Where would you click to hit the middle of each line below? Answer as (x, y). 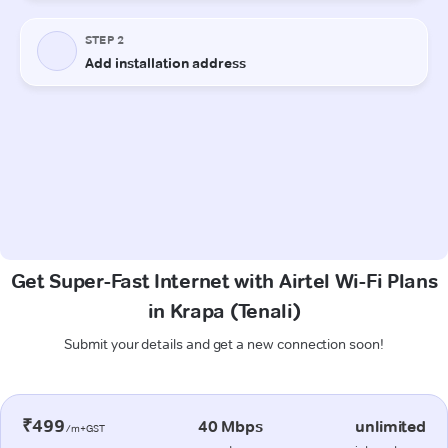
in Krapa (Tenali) (224, 310)
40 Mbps (230, 426)
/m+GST (85, 428)
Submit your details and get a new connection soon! (224, 343)
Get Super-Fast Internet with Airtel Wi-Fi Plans (224, 280)
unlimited (390, 426)
